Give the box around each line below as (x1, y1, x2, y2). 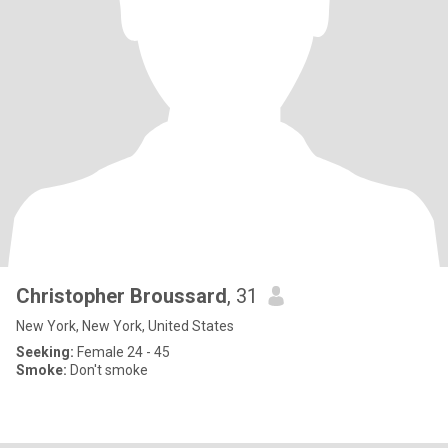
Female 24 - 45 (74, 344, 170, 360)
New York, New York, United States (16, 318, 234, 334)
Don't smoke (67, 362, 148, 378)
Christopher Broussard (16, 284, 227, 308)
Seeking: (16, 344, 74, 360)
